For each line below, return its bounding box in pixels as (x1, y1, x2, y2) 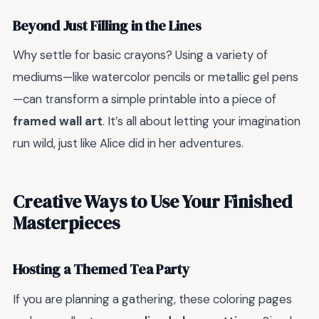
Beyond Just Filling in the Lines (13, 16, 202, 36)
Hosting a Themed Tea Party (13, 260, 190, 280)
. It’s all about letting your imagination (103, 113, 300, 130)
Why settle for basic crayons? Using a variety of (13, 47, 268, 63)
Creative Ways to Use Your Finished (13, 189, 292, 214)
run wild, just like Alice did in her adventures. (13, 135, 244, 152)
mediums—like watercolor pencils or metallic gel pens (13, 69, 298, 85)
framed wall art (13, 113, 103, 130)
